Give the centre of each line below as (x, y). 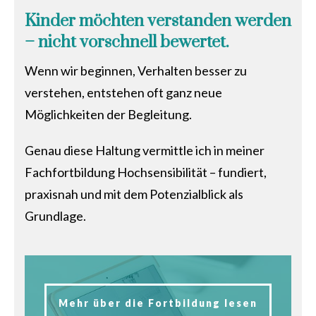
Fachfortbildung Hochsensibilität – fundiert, (146, 172)
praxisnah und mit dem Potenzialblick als (134, 194)
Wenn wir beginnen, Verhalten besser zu (136, 71)
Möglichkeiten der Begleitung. (108, 115)
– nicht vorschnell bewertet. (127, 43)
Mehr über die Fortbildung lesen (158, 303)
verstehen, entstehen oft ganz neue (123, 93)
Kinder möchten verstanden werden (158, 22)
